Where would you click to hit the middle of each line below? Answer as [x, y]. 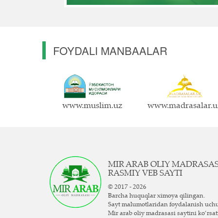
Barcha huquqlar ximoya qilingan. [157, 196]
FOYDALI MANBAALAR [110, 50]
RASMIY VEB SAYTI [145, 174]
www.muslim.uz [92, 106]
